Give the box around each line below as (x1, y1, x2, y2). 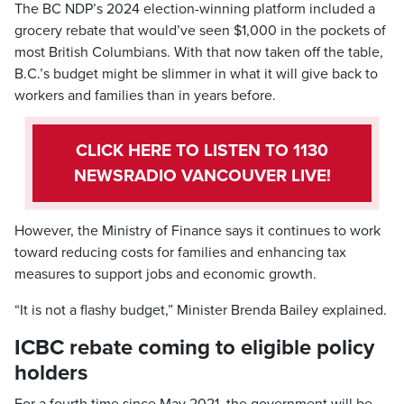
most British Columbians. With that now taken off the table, (14, 43, 383, 61)
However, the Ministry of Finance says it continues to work (14, 222, 381, 240)
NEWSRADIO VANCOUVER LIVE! (73, 165, 331, 186)
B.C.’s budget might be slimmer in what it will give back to (14, 65, 378, 83)
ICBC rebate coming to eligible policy (14, 335, 374, 361)
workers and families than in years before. (14, 87, 276, 105)
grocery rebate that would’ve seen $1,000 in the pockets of (14, 22, 386, 40)
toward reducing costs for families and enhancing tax (14, 243, 346, 262)
